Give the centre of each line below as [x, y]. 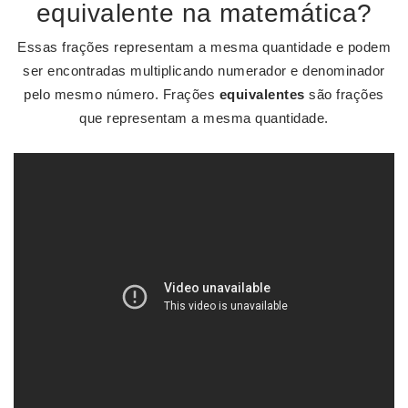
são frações [344, 94]
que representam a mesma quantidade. [204, 118]
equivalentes [262, 94]
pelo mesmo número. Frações [122, 94]
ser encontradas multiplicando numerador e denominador [204, 71]
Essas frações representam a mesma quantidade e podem [204, 47]
